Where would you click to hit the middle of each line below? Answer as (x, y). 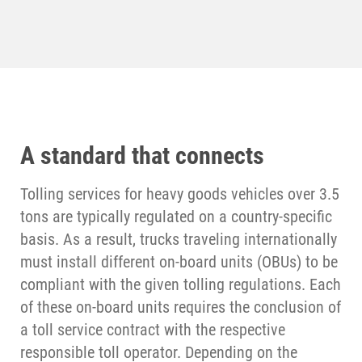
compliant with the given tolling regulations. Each (181, 285)
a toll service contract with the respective (153, 330)
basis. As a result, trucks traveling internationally (179, 240)
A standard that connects (142, 156)
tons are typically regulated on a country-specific (176, 217)
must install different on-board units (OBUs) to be (179, 262)
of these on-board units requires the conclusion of (181, 307)
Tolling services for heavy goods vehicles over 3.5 (180, 194)
